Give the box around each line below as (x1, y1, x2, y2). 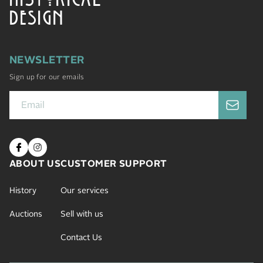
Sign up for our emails (9, 73, 84, 81)
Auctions (9, 210, 42, 218)
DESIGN (9, 4, 65, 25)
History (9, 186, 36, 195)
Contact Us (60, 233, 103, 242)
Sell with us (60, 210, 104, 218)
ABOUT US (9, 159, 61, 168)
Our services (60, 186, 109, 195)
